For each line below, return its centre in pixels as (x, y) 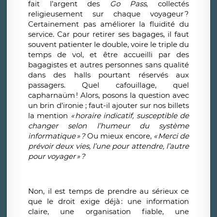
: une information (155, 201)
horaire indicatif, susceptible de (132, 116)
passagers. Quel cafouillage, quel (108, 85)
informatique (52, 136)
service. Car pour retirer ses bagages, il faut (108, 34)
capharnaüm (52, 95)
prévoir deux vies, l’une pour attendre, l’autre (108, 146)
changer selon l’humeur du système (108, 126)
